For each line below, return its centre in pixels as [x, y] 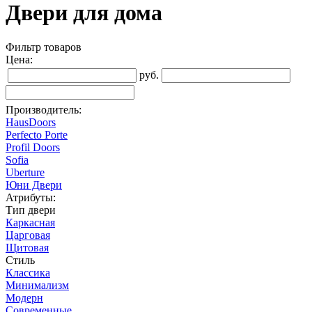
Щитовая [27, 247]
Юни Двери [34, 185]
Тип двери [31, 210]
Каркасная [30, 222]
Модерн [24, 297]
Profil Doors [33, 147]
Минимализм [37, 285]
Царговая [28, 235]
